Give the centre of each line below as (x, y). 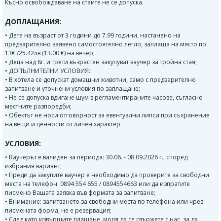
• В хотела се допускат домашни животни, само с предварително (100, 79)
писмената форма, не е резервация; (58, 210)
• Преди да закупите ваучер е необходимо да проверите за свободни (107, 175)
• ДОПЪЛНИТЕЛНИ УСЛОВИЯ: (48, 71)
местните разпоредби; (38, 106)
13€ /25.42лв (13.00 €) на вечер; (50, 53)
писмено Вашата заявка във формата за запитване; (80, 192)
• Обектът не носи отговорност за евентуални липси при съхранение (107, 115)
